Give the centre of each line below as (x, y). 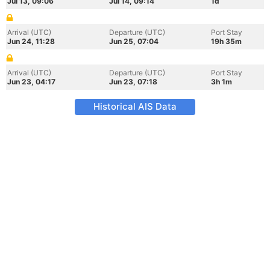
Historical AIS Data (135, 106)
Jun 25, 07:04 (134, 41)
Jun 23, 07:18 (133, 82)
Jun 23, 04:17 (31, 82)
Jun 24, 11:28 (31, 41)
